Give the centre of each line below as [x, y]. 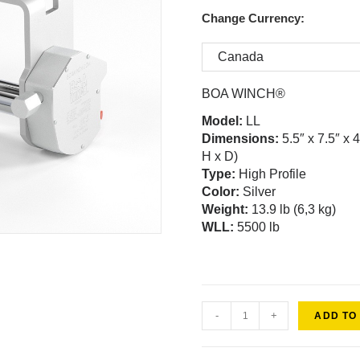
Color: [221, 192]
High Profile [271, 174]
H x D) [220, 157]
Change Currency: [254, 18]
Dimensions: [241, 139]
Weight [223, 210]
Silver [258, 192]
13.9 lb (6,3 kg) [292, 210]
